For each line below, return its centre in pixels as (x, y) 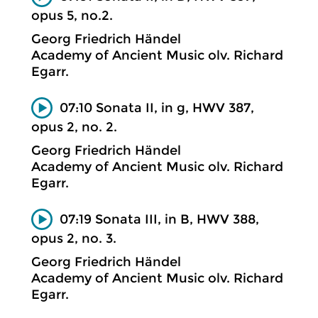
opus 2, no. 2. (74, 127)
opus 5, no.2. (72, 15)
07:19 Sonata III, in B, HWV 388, (159, 219)
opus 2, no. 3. (74, 238)
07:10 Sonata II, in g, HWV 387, (157, 108)
